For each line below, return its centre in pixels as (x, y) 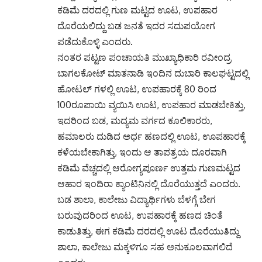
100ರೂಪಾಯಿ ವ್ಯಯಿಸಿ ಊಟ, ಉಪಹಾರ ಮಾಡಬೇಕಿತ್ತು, (151, 105)
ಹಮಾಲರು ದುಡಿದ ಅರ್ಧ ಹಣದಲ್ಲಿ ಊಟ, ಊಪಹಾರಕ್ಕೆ (151, 136)
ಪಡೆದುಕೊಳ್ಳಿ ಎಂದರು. (95, 42)
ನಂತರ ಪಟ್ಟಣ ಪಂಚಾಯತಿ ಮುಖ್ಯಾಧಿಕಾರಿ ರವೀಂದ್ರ (144, 57)
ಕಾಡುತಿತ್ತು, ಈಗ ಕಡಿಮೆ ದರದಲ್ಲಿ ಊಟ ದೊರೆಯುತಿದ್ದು (148, 231)
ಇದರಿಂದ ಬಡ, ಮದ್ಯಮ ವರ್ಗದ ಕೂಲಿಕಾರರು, (135, 120)
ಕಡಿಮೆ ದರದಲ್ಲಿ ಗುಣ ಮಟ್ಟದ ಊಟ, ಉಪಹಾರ (137, 10)
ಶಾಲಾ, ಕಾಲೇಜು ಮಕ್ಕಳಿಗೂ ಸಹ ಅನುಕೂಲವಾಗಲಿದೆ (145, 247)
